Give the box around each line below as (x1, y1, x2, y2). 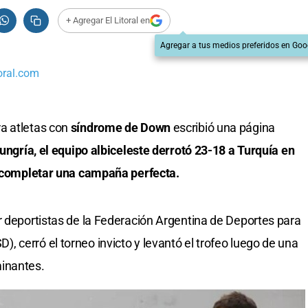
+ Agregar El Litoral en (65, 15, 150, 26)
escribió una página (170, 120, 275, 135)
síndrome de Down (70, 120, 170, 135)
